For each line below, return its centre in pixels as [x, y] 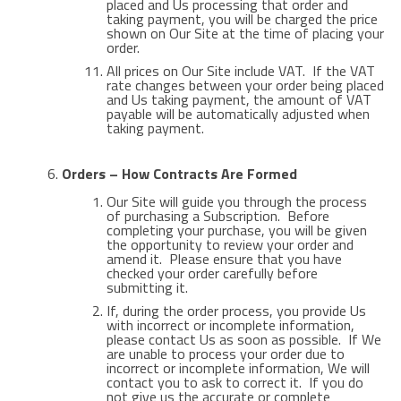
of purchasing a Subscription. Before [218, 216]
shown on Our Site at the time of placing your [245, 33]
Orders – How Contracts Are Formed [179, 174]
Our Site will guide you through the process [236, 201]
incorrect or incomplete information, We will [238, 368]
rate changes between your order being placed [245, 85]
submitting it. [147, 287]
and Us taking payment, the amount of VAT [239, 99]
